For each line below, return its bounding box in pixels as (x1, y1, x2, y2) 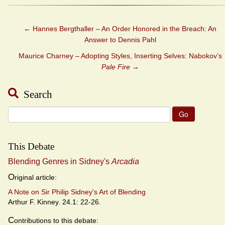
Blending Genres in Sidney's (8, 157, 111, 166)
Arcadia (111, 157, 139, 166)
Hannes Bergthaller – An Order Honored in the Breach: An (31, 24, 216, 33)
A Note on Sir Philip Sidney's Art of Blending (8, 187, 146, 196)
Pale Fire (101, 62, 130, 71)
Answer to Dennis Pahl (84, 35, 156, 44)
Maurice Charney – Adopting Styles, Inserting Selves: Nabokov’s (18, 51, 222, 60)
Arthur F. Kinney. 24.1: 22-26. (8, 197, 101, 206)
